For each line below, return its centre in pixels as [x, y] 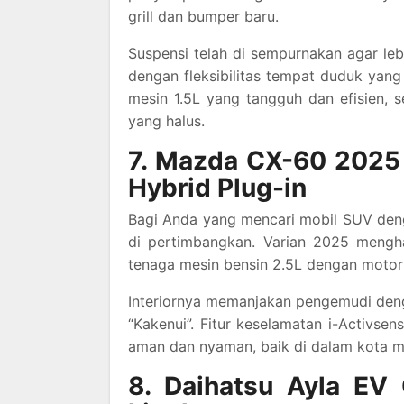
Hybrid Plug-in [217, 188]
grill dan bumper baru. [203, 16]
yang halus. [166, 121]
